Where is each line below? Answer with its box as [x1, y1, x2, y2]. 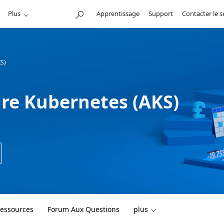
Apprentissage [96, 9, 139, 18]
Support [148, 9, 173, 18]
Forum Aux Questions [47, 204, 119, 214]
